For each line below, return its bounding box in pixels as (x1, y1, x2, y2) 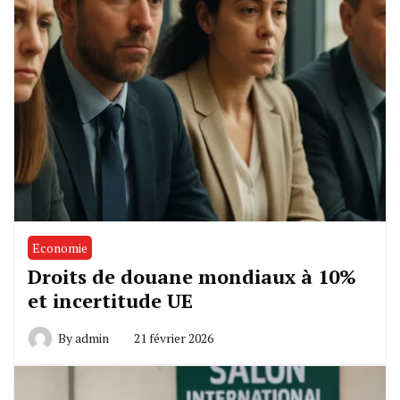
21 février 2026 (134, 329, 213, 346)
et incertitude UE (28, 287, 193, 313)
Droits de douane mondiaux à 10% (28, 262, 356, 289)
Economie (32, 238, 87, 256)
